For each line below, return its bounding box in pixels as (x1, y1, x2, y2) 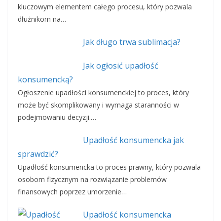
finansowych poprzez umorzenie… (18, 187, 127, 197)
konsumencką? (18, 74, 73, 85)
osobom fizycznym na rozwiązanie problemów (18, 175, 167, 184)
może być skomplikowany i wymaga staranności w (18, 100, 179, 110)
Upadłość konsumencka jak (82, 135, 184, 146)
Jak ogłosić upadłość (82, 60, 158, 72)
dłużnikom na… (18, 14, 66, 24)
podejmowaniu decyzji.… (18, 112, 96, 122)
